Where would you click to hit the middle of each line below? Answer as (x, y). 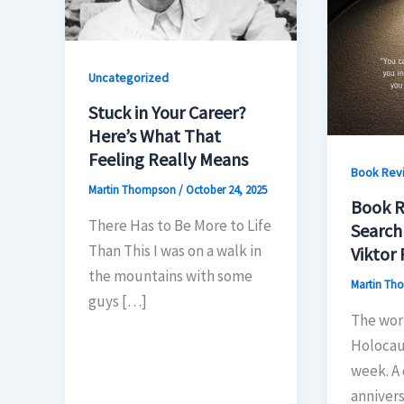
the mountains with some (170, 276)
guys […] (117, 301)
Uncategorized (128, 77)
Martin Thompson (133, 190)
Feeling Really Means (168, 160)
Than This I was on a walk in (174, 251)
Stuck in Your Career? (167, 113)
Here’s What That (154, 136)
